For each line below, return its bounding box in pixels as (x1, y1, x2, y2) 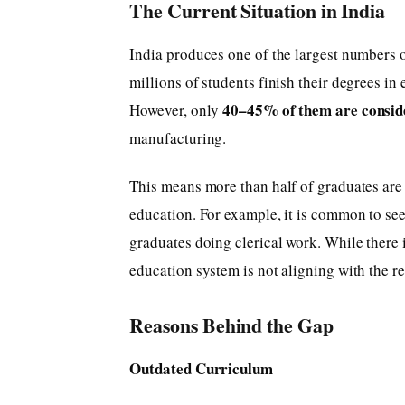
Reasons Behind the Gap (129, 310, 334, 339)
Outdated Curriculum (129, 357, 273, 381)
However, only (129, 99, 223, 121)
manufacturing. (129, 127, 227, 149)
